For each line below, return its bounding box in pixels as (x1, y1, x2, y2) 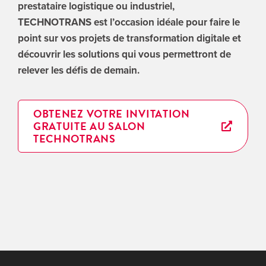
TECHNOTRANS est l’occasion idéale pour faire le (17, 14, 240, 29)
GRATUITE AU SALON (33, 118, 145, 134)
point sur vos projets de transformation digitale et (17, 30, 241, 45)
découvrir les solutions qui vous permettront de (17, 46, 231, 61)
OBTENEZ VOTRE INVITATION (33, 105, 190, 122)
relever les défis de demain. (17, 62, 140, 77)
